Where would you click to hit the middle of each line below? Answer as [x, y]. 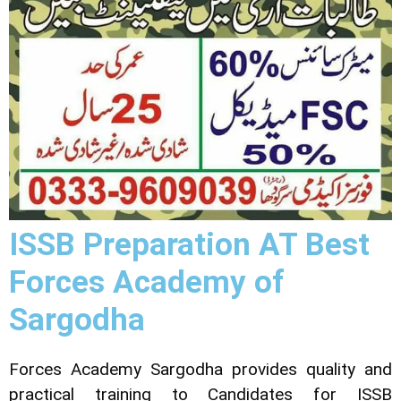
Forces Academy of [147, 283]
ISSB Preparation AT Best [189, 245]
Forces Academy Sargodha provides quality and [200, 370]
